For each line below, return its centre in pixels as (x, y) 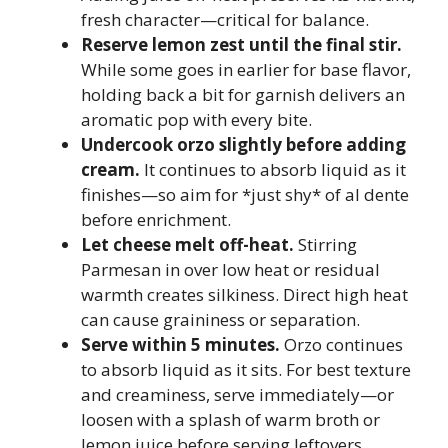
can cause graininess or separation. (220, 319)
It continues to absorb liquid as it (273, 169)
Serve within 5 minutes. (180, 344)
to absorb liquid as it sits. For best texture (246, 369)
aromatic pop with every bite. (196, 119)
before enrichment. (156, 219)
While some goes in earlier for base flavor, (246, 69)
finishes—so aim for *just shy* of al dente (245, 194)
